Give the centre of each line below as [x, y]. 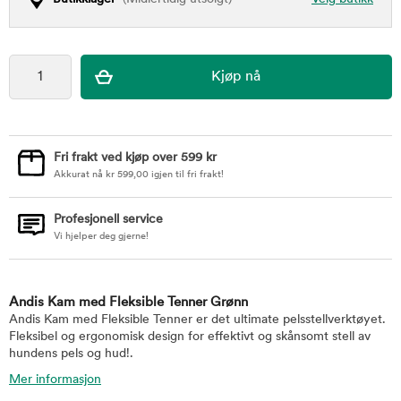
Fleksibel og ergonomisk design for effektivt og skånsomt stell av [190, 337]
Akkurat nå [80, 175]
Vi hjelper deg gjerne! [101, 237]
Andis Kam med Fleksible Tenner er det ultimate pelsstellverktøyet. [197, 320]
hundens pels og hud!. [71, 354]
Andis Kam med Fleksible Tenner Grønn [128, 303]
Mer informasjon [55, 380]
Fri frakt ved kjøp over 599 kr [135, 158]
